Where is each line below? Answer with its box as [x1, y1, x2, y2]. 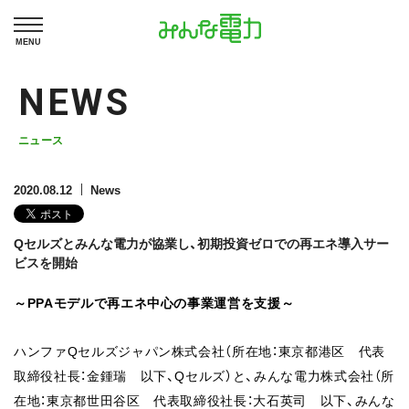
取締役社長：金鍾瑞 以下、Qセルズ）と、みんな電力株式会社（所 [14, 366, 395, 384]
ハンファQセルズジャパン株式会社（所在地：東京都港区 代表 [14, 341, 385, 360]
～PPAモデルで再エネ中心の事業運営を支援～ [14, 293, 295, 311]
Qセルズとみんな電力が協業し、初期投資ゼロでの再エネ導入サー [14, 234, 389, 252]
